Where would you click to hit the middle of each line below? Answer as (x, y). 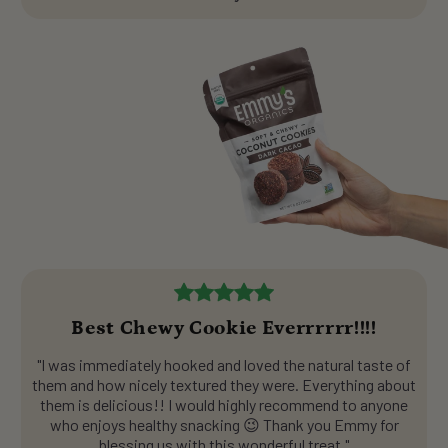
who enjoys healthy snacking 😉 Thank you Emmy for (224, 424)
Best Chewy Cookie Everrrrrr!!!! (224, 327)
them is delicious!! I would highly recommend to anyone (224, 404)
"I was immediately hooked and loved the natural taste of (224, 364)
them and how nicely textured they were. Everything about (224, 384)
